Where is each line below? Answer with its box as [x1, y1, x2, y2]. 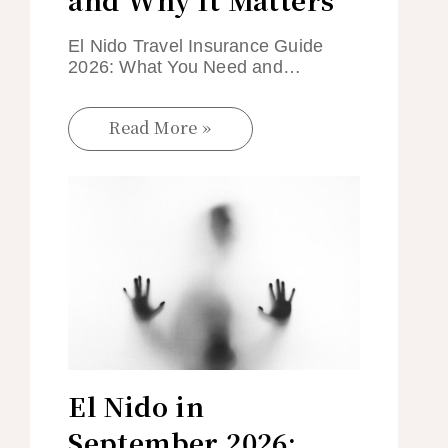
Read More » [109, 116, 212, 140]
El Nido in [68, 387, 205, 425]
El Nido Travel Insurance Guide [68, 36, 324, 57]
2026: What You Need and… [68, 57, 302, 78]
